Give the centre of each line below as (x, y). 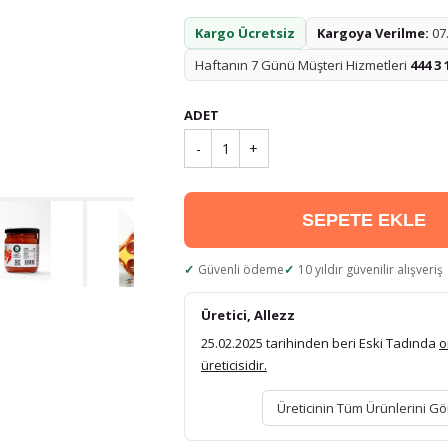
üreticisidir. (234, 365)
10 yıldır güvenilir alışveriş (370, 269)
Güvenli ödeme (241, 269)
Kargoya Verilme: (373, 33)
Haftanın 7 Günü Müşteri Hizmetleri (302, 65)
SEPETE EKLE (364, 219)
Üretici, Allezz (248, 315)
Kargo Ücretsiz (245, 33)
